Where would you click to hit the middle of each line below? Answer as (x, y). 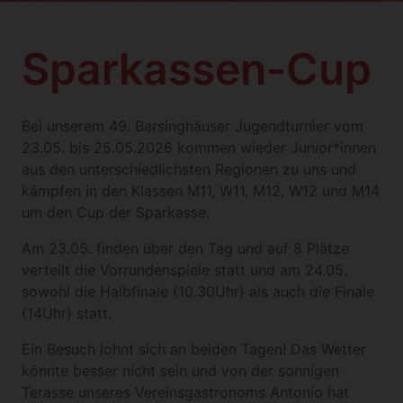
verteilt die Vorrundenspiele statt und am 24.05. (184, 269)
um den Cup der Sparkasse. (116, 212)
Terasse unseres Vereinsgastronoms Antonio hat (185, 392)
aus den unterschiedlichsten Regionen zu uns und (189, 169)
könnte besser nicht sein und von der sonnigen (180, 370)
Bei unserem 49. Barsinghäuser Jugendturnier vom (193, 125)
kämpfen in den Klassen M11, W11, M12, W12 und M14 (201, 190)
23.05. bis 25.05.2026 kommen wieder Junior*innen (199, 147)
